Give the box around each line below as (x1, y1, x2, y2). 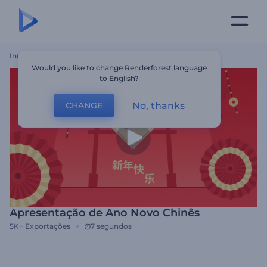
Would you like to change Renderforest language (32, 63, 207, 72)
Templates (33, 51, 70, 60)
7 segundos (91, 222, 132, 231)
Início (10, 51, 29, 60)
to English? (100, 74, 139, 83)
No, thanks (132, 100, 185, 111)
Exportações (25, 222, 70, 231)
